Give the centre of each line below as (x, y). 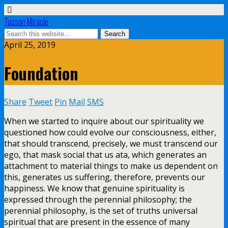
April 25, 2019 (30, 45)
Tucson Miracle (26, 21)
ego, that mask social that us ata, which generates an (105, 154)
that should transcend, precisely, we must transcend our (111, 143)
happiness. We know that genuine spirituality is (94, 188)
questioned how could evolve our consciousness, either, (110, 132)
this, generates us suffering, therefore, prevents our (105, 177)
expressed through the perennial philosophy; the (98, 199)
